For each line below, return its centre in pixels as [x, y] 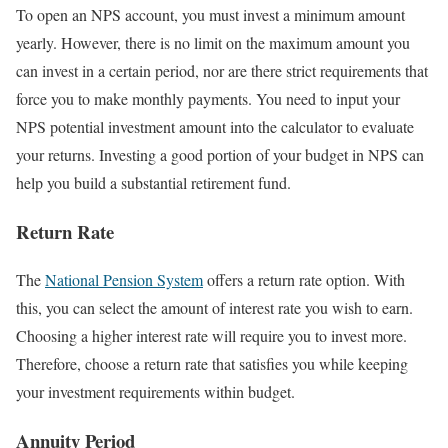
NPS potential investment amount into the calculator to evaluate [215, 127]
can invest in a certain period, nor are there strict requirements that [222, 71]
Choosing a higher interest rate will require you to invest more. [211, 336]
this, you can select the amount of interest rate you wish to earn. [214, 308]
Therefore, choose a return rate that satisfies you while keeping [212, 364]
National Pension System [124, 280]
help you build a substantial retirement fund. [153, 183]
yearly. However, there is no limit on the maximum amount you [213, 43]
